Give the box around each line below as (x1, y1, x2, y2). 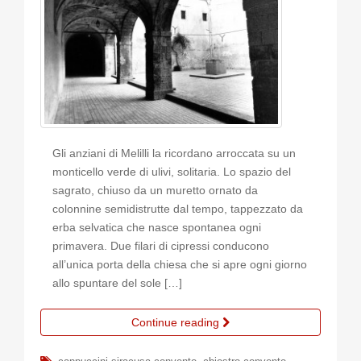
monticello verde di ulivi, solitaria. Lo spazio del (52, 165, 291, 179)
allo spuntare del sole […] (52, 276, 182, 290)
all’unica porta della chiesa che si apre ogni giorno (52, 258, 307, 272)
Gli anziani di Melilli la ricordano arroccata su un (52, 147, 296, 160)
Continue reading (131, 316, 222, 330)
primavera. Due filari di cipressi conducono (52, 239, 269, 253)
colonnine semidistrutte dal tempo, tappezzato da (52, 202, 303, 216)
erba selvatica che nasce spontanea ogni (52, 221, 261, 234)
